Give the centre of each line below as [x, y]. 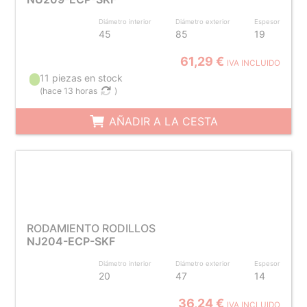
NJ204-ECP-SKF [71, 241]
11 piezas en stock [82, 78]
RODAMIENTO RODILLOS [91, 228]
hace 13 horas [70, 91]
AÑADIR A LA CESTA [161, 121]
